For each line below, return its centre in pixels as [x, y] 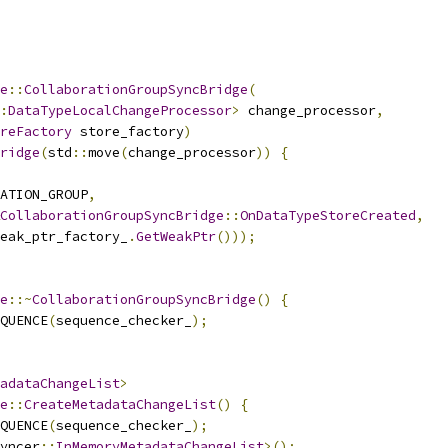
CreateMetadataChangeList [120, 404]
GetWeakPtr [176, 236]
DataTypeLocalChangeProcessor [120, 110]
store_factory [128, 131]
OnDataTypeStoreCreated [328, 215]
